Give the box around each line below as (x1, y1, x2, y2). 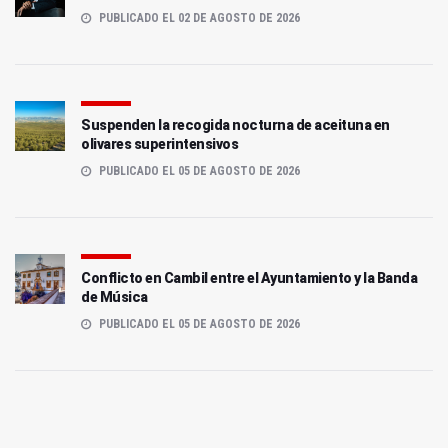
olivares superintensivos (81, 135, 238, 152)
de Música (81, 288, 148, 305)
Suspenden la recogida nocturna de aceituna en (81, 116, 390, 133)
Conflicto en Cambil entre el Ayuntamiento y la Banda (81, 269, 417, 286)
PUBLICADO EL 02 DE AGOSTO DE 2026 (96, 10, 300, 25)
